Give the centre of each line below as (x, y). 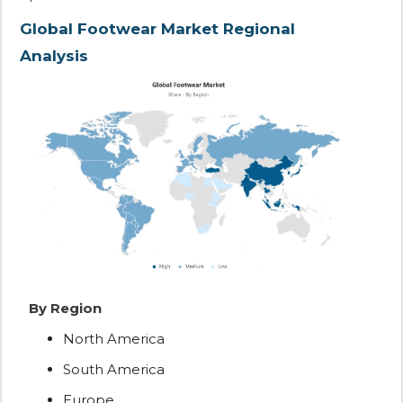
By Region (65, 309)
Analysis (54, 56)
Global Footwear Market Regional (157, 29)
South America (114, 370)
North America (114, 339)
